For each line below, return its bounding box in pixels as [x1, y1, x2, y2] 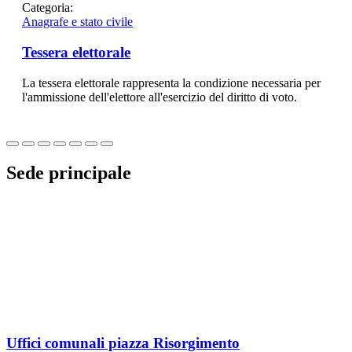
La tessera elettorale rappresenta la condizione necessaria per [22, 75, 321, 90]
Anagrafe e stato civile [22, 15, 133, 29]
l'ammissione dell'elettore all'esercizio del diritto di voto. [22, 90, 297, 104]
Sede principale [6, 162, 131, 183]
